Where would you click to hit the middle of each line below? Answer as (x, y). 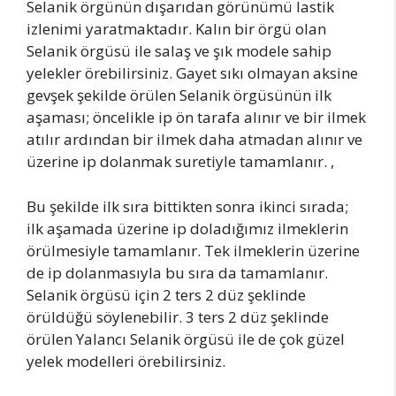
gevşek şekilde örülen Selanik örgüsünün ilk (179, 95)
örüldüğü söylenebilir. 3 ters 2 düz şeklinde (178, 316)
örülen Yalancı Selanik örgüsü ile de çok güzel (186, 339)
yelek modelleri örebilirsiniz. (126, 361)
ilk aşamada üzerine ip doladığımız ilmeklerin (187, 228)
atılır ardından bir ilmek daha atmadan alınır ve (194, 139)
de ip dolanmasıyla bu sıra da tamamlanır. (177, 272)
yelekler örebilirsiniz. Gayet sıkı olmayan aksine (192, 73)
